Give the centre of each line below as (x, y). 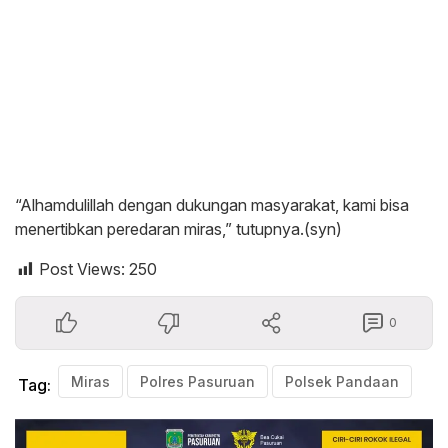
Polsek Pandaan (342, 382)
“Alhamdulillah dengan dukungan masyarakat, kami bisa (212, 205)
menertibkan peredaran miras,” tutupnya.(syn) (178, 229)
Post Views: (82, 269)
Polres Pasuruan (197, 382)
